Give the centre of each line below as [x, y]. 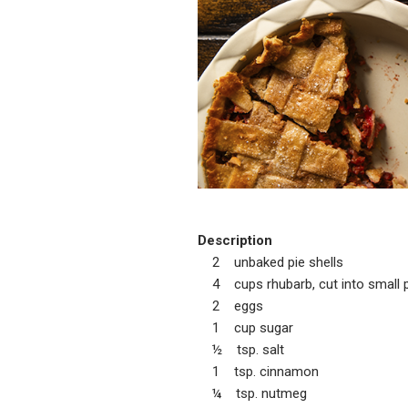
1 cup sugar [245, 327]
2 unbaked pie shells [270, 262]
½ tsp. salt [241, 349]
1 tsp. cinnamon [258, 371]
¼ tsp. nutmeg [252, 393]
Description [235, 240]
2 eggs [230, 306]
